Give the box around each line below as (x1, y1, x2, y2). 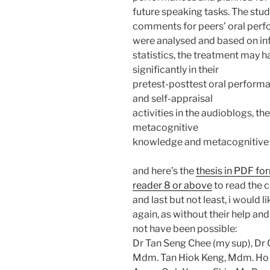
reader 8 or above (133, 179, 212, 191)
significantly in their (133, 63, 219, 75)
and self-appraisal (133, 92, 213, 104)
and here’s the (133, 165, 196, 177)
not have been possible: (133, 222, 237, 234)
